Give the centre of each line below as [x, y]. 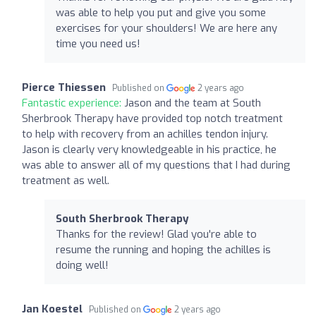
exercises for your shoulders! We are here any [166, 28]
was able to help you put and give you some [161, 12]
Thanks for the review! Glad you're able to [156, 234]
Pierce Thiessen [64, 87]
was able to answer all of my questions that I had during [156, 165]
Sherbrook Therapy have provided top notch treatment [152, 118]
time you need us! [98, 43]
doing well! [82, 265]
